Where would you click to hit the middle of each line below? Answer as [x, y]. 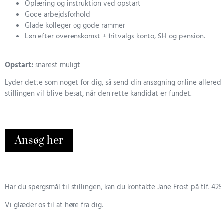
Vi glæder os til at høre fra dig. [54, 205]
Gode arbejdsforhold [57, 15]
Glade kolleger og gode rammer [75, 25]
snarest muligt [58, 65]
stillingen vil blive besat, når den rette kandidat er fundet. [98, 94]
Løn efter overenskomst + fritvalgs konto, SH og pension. [115, 36]
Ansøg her [39, 141]
